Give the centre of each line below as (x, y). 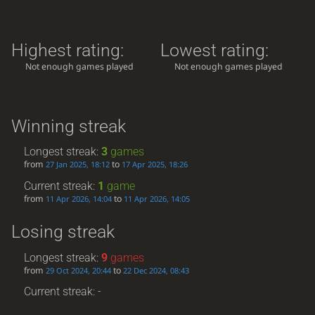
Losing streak (63, 232)
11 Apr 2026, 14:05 (157, 198)
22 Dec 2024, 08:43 (156, 270)
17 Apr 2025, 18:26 (155, 165)
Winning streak (68, 126)
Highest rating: (67, 51)
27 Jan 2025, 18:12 (78, 165)
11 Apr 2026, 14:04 (79, 198)
